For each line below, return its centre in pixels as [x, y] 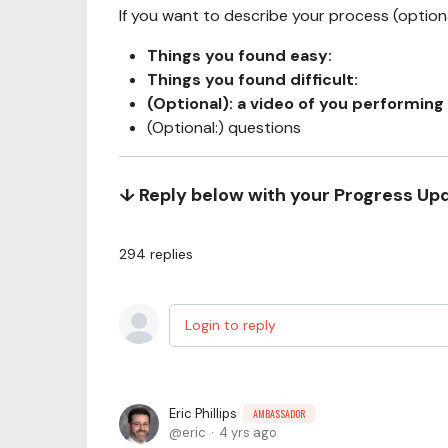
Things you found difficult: [252, 79]
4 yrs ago [248, 432]
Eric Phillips [203, 413]
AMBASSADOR [279, 413]
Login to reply [230, 325]
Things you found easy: [239, 55]
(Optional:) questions [224, 127]
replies [171, 254]
